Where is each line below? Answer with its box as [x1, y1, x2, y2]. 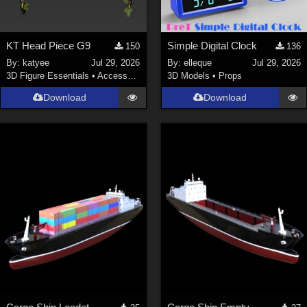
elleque [183, 57, 212, 68]
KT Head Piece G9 [6, 40, 91, 52]
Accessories [97, 70, 128, 81]
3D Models [167, 70, 210, 81]
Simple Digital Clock [167, 40, 257, 52]
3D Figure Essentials [6, 70, 90, 81]
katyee [23, 57, 50, 68]
